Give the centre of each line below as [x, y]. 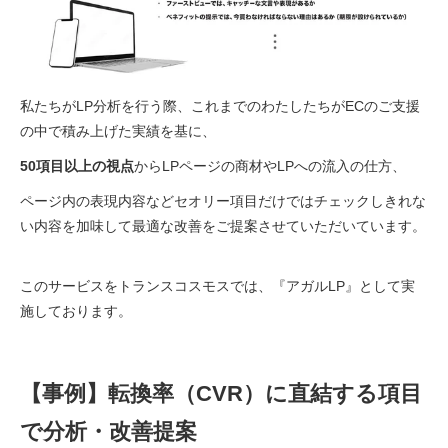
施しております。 [76, 311]
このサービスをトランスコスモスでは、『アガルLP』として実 [217, 286]
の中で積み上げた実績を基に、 [118, 131]
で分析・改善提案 [108, 432]
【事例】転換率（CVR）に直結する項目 [221, 394]
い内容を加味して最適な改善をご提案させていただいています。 [223, 226]
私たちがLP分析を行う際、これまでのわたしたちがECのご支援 [220, 106]
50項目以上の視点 [77, 166]
